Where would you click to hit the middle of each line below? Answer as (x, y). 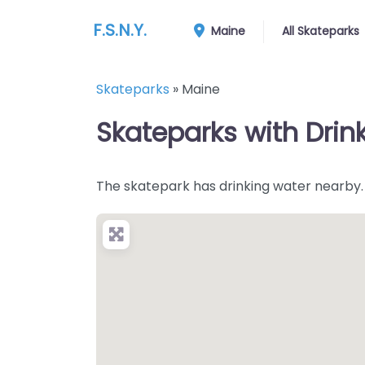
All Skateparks (321, 31)
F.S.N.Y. (120, 30)
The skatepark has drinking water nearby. (230, 186)
